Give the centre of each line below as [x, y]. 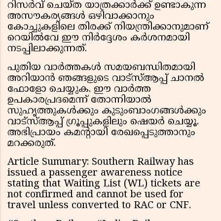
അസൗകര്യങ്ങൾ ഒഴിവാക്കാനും [81, 17]
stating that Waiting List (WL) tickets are [104, 184]
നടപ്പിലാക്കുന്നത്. [47, 49]
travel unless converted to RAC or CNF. [99, 206]
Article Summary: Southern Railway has [101, 163]
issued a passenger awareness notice [95, 174]
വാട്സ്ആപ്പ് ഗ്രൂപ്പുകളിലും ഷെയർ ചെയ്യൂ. [103, 122]
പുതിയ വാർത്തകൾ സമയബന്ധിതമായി [101, 68]
